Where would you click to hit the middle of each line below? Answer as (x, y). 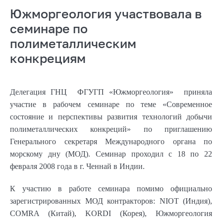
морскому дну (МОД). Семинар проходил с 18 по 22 (111, 154)
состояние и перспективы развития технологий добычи (111, 116)
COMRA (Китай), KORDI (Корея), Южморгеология (111, 213)
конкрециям (48, 58)
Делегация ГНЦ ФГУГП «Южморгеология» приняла (111, 92)
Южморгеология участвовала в (106, 13)
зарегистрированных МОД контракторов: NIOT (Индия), (111, 201)
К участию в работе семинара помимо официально (111, 188)
